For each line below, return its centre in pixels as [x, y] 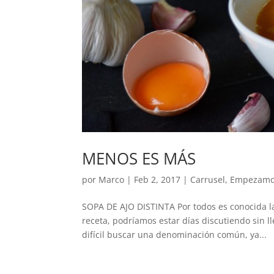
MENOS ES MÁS [139, 158]
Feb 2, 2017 [157, 179]
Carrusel [208, 179]
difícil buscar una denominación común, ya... [175, 234]
